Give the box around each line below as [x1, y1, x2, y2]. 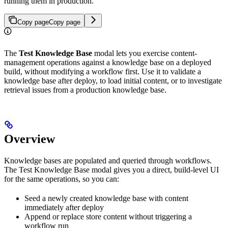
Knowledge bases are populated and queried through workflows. [4, 156, 212, 165]
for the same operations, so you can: [4, 174, 119, 183]
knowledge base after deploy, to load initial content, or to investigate [4, 76, 222, 85]
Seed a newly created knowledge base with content [24, 193, 188, 203]
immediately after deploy [24, 203, 104, 212]
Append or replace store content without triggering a [24, 212, 192, 221]
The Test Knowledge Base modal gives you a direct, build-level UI [4, 165, 219, 174]
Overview [4, 132, 55, 146]
